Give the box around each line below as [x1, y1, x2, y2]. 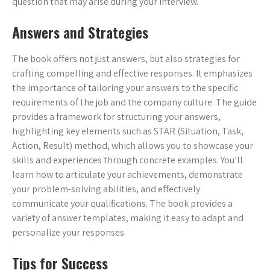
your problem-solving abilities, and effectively [12, 183, 200, 195]
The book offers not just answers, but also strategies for [12, 52, 240, 65]
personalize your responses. [12, 226, 126, 239]
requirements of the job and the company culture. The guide [12, 96, 257, 108]
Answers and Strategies [12, 21, 148, 43]
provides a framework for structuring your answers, [12, 110, 221, 123]
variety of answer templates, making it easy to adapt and [12, 212, 243, 224]
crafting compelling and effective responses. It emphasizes [12, 67, 253, 80]
